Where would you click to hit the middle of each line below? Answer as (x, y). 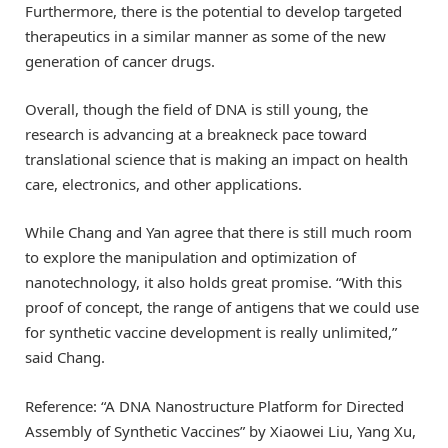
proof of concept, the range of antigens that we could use (222, 307)
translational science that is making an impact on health (216, 159)
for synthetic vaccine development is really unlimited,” (211, 332)
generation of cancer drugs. (120, 61)
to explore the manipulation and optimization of (190, 257)
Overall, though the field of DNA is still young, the (196, 109)
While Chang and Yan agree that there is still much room (218, 232)
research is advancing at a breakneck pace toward (196, 134)
